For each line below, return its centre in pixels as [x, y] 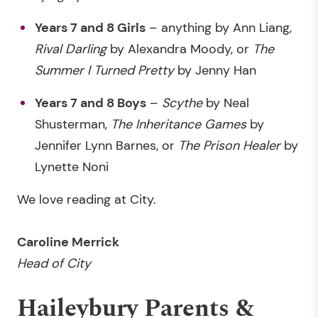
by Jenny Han [215, 70]
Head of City [54, 263]
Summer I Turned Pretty [104, 70]
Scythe [184, 103]
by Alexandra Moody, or [180, 49]
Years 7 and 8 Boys [91, 103]
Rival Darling [71, 49]
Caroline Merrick [68, 242]
